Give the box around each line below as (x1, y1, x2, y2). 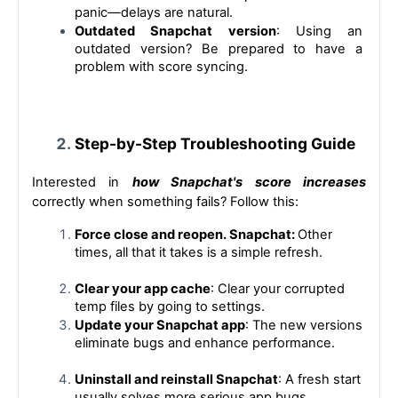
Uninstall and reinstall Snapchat (75, 370, 278, 387)
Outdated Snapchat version (75, 22, 276, 39)
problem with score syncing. (75, 58, 248, 75)
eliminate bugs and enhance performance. (75, 334, 335, 351)
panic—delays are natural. (75, 4, 233, 20)
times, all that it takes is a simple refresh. (75, 243, 322, 260)
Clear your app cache (75, 280, 211, 297)
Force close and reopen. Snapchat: (75, 226, 298, 243)
